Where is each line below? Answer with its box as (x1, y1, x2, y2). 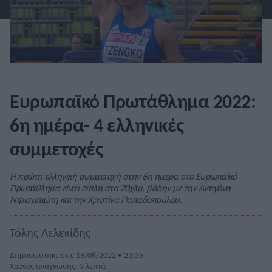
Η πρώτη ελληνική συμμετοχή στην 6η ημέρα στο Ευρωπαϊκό (10, 171, 236, 183)
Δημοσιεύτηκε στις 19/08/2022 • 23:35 (10, 250, 143, 261)
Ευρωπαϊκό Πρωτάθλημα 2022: (10, 90, 256, 114)
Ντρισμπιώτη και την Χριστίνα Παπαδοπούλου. (10, 194, 182, 206)
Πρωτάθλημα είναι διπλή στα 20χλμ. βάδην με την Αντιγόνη (10, 182, 231, 194)
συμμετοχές (10, 137, 103, 161)
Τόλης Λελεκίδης (10, 225, 90, 240)
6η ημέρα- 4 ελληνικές (10, 114, 184, 138)
